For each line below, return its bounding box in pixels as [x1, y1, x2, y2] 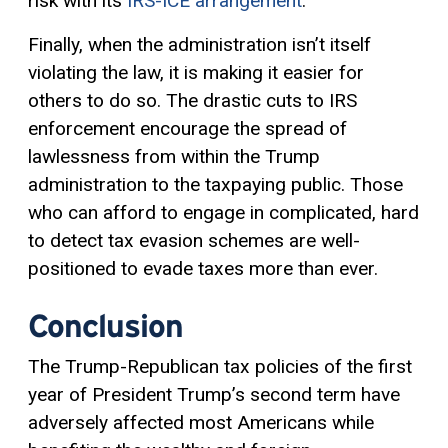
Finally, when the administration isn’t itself [28, 33, 371, 57]
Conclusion [28, 308, 184, 344]
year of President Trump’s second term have [28, 383, 400, 407]
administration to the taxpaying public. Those [28, 173, 403, 197]
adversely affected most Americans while [28, 411, 374, 435]
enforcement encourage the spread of [28, 117, 347, 141]
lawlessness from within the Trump [28, 145, 320, 169]
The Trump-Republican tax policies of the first [28, 355, 412, 379]
